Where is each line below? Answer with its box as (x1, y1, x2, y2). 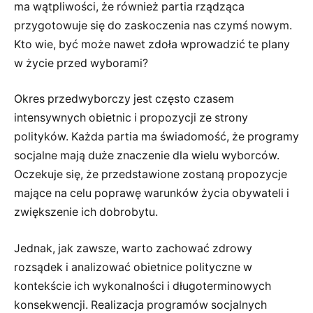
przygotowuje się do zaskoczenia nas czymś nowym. (14, 18, 292, 32)
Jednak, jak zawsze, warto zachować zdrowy (14, 241, 252, 255)
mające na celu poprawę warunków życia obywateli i (14, 187, 289, 201)
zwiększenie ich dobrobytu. (14, 205, 158, 219)
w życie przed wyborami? (14, 56, 148, 70)
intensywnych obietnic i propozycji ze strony (14, 111, 248, 125)
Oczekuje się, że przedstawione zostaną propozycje (14, 168, 287, 182)
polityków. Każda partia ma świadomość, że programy (14, 130, 299, 144)
